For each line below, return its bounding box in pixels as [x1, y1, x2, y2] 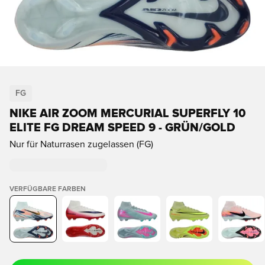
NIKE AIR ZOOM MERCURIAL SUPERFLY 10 [9, 108, 245, 119]
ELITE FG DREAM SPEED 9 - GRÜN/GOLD [9, 122, 235, 134]
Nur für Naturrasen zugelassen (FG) [9, 140, 153, 149]
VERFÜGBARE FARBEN [9, 186, 86, 193]
